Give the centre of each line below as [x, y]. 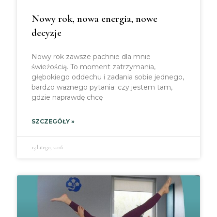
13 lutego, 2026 [47, 147]
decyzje [46, 33]
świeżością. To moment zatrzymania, [93, 67]
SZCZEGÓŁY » [53, 121]
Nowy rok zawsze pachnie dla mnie [91, 57]
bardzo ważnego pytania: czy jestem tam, [102, 87]
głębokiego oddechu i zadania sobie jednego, [108, 77]
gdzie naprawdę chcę [67, 97]
